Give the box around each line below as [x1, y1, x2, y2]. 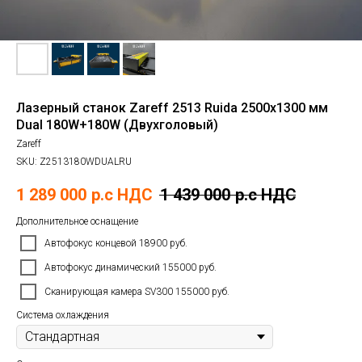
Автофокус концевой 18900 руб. [44, 238, 187, 250]
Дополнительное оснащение [16, 216, 138, 228]
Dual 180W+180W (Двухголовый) [16, 117, 218, 133]
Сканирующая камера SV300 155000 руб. [44, 286, 229, 298]
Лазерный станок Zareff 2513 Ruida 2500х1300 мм [16, 100, 328, 116]
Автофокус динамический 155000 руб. [44, 262, 217, 274]
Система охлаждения [16, 309, 109, 322]
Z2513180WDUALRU [40, 156, 132, 167]
